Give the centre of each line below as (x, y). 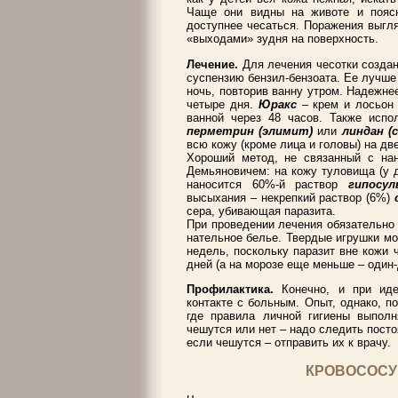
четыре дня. (223, 104)
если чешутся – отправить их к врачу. (289, 343)
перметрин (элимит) (252, 131)
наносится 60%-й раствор (267, 184)
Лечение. (215, 64)
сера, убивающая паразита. (261, 211)
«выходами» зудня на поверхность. (283, 39)
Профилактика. (235, 290)
